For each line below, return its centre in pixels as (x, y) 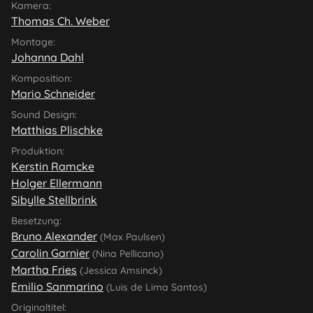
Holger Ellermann (57, 183)
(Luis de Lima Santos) (155, 287)
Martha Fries (44, 269)
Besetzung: (36, 220)
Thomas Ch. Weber (60, 21)
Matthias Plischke (57, 130)
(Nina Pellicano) (126, 253)
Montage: (33, 42)
